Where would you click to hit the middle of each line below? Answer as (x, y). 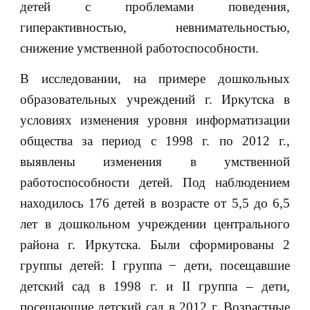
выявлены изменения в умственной (155, 162)
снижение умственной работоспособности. (139, 48)
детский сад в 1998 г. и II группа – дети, (155, 286)
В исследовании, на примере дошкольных (155, 79)
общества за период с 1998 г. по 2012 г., (155, 141)
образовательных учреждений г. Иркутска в (155, 100)
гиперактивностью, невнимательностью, (155, 28)
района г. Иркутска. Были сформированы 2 (155, 245)
